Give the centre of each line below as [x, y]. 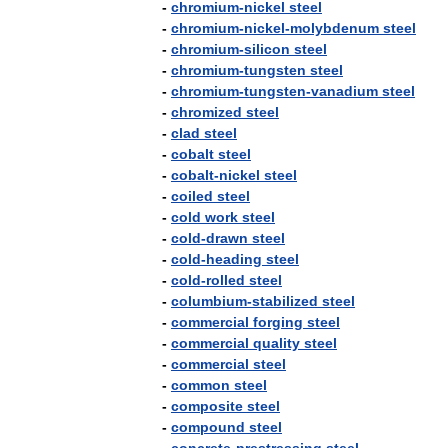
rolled [225, 280]
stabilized [285, 301]
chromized [206, 112]
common [200, 385]
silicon [267, 49]
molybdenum [334, 28]
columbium [209, 301]
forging [278, 322]
